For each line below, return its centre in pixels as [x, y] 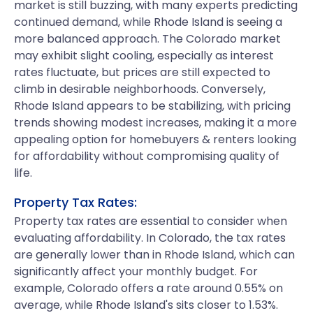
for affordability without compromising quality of [147, 156]
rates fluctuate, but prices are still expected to [142, 72]
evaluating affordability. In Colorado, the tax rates [150, 238]
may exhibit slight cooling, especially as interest [144, 56]
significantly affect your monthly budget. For [136, 271]
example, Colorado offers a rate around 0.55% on [148, 288]
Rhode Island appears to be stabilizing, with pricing [152, 106]
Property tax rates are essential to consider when [151, 221]
